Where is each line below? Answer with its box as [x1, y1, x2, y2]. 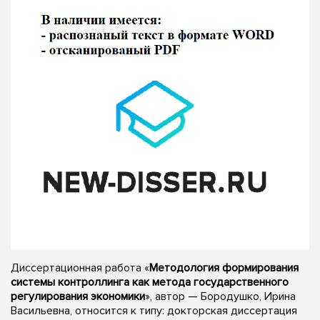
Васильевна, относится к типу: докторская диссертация [11, 303, 297, 318]
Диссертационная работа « [11, 260, 149, 275]
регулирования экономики [11, 289, 145, 304]
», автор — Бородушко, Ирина [145, 289, 296, 304]
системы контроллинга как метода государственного [11, 274, 289, 289]
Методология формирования [149, 260, 299, 275]
